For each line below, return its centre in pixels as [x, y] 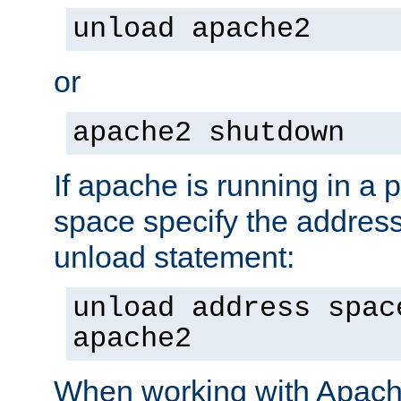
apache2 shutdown [209, 133]
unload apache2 [192, 29]
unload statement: [174, 256]
